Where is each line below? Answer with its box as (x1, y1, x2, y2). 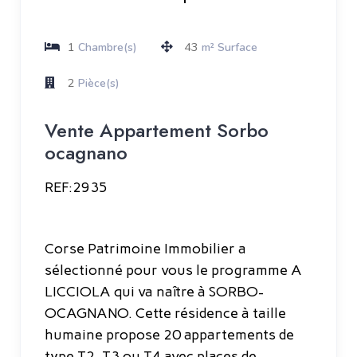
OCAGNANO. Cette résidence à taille (45, 304, 286, 322)
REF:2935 (45, 178, 108, 196)
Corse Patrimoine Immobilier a (45, 239, 246, 257)
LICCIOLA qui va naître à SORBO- (45, 282, 264, 300)
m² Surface (202, 39, 257, 55)
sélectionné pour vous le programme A (45, 261, 302, 279)
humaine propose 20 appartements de (45, 325, 294, 343)
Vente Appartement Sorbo (45, 116, 269, 144)
